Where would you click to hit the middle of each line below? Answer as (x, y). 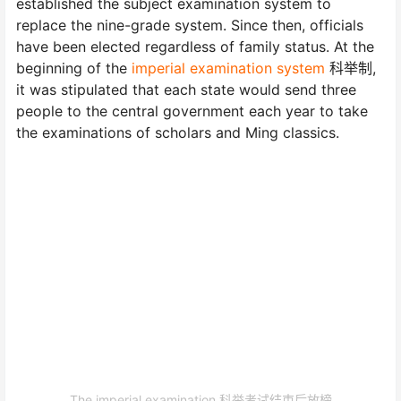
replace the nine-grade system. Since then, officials (190, 25)
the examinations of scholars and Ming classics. (178, 132)
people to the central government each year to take (192, 111)
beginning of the (74, 68)
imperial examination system (228, 68)
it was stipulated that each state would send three (186, 89)
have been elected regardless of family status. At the (195, 46)
